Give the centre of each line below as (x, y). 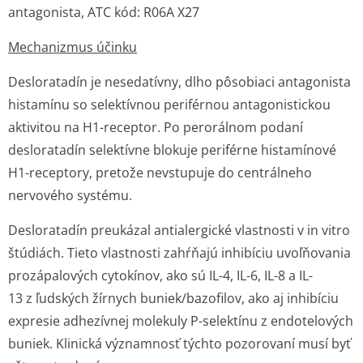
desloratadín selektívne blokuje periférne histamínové (172, 150)
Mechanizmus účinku (73, 47)
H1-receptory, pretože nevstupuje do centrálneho (160, 173)
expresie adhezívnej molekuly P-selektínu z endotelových (181, 321)
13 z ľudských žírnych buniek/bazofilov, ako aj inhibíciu (173, 298)
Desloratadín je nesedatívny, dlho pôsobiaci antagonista (179, 82)
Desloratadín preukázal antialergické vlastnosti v (158, 230)
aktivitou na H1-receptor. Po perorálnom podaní (156, 127)
